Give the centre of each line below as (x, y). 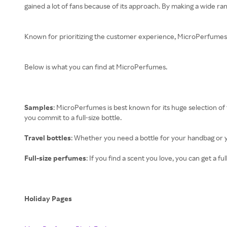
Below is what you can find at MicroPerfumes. (96, 67)
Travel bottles (48, 138)
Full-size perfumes (55, 158)
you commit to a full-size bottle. (73, 117)
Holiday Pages (49, 198)
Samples (39, 107)
